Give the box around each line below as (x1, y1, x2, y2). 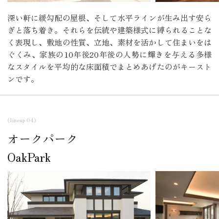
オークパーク (7, 130, 78, 147)
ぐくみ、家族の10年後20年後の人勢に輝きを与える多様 (7, 48, 212, 61)
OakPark (7, 148, 51, 166)
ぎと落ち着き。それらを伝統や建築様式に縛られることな (7, 24, 212, 36)
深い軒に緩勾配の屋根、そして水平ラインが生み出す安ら (7, 12, 212, 24)
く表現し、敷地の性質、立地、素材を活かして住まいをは (7, 36, 212, 48)
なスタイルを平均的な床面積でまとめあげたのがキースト (7, 61, 212, 73)
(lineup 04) (7, 115, 36, 124)
